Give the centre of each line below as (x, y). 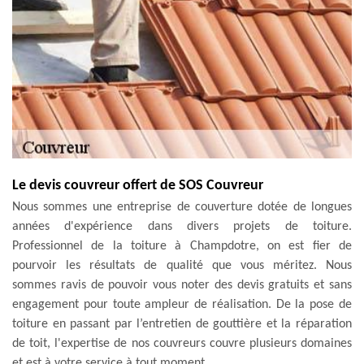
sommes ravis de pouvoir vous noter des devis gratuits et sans (182, 285)
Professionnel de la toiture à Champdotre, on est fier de (182, 246)
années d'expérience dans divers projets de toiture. (182, 226)
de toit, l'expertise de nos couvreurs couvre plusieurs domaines (182, 343)
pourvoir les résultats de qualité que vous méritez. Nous (182, 265)
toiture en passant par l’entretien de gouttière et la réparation (182, 324)
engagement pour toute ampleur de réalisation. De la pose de (182, 304)
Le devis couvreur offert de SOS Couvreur (138, 185)
